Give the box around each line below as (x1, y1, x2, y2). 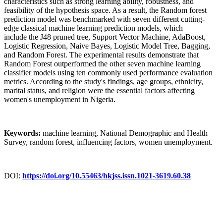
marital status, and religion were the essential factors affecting (4, 86, 195, 95)
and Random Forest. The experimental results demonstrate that (4, 51, 199, 59)
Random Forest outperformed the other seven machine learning (4, 59, 201, 68)
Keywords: (4, 129, 43, 138)
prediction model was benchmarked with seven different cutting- (4, 15, 205, 24)
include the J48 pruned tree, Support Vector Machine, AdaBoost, (4, 33, 206, 42)
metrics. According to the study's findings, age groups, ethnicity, (4, 77, 203, 86)
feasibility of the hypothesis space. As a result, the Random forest (4, 6, 207, 15)
